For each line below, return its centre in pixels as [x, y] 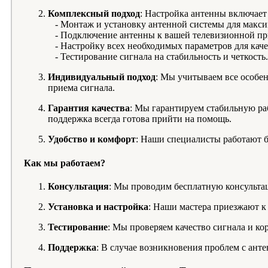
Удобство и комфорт [92, 139]
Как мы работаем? [65, 163]
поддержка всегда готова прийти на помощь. [140, 119]
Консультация [78, 186]
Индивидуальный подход [102, 77]
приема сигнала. [81, 88]
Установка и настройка [98, 206]
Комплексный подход [94, 14]
